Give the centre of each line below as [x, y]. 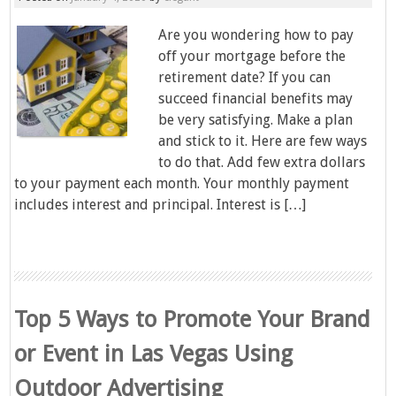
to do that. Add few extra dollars [262, 162]
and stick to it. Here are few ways [263, 141]
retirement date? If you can [245, 77]
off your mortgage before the [252, 56]
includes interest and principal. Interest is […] [160, 205]
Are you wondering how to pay [256, 35]
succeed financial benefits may [256, 99]
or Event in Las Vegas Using [154, 354]
